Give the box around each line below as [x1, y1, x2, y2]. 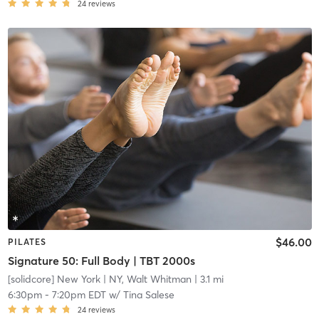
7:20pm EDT [51, 288, 106, 301]
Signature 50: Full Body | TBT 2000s [7, 253, 195, 268]
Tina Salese [122, 288, 174, 301]
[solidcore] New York [7, 272, 100, 286]
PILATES [7, 236, 46, 248]
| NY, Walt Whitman [100, 272, 192, 286]
